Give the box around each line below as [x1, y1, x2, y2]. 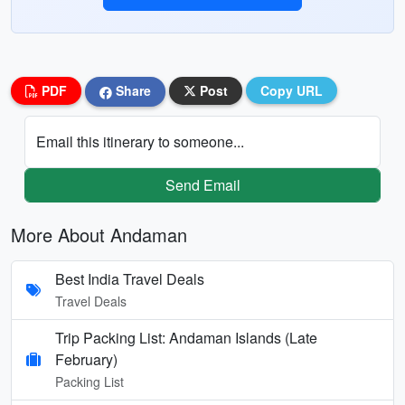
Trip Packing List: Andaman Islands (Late [55, 326, 317, 348]
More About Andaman [11, 221, 187, 248]
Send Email [165, 174, 240, 195]
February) [55, 348, 118, 370]
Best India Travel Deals [55, 268, 204, 289]
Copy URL [260, 81, 323, 99]
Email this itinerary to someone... [36, 130, 244, 152]
